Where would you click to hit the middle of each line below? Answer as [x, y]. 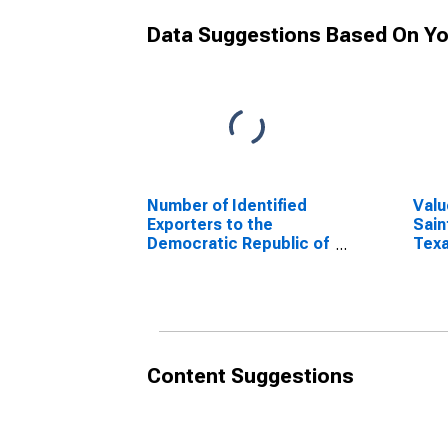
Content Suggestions [250, 376]
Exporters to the [210, 224]
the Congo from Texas [232, 262]
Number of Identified [227, 205]
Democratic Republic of [238, 243]
